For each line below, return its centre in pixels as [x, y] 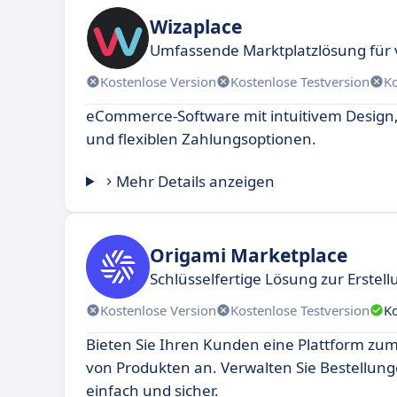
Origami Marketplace [249, 255]
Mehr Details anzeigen [196, 182]
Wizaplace [196, 26]
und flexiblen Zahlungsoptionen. [201, 139]
